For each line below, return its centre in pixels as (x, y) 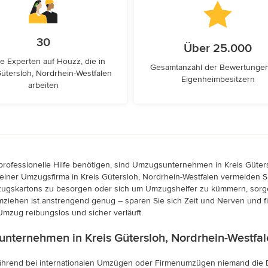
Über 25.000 (218, 48)
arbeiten (43, 85)
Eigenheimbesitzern (218, 79)
